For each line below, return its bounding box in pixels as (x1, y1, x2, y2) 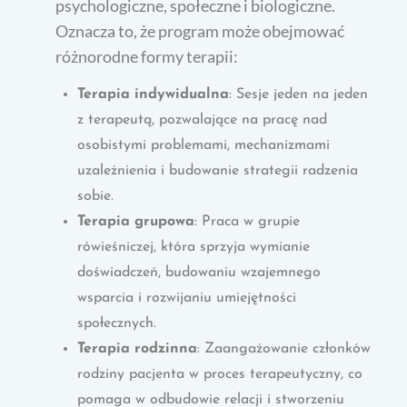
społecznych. (77, 315, 157, 331)
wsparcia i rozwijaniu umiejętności (77, 290, 297, 305)
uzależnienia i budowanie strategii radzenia (77, 163, 359, 178)
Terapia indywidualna (77, 86, 230, 102)
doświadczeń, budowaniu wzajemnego (77, 264, 322, 280)
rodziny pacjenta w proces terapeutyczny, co (77, 366, 363, 382)
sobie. (77, 188, 114, 203)
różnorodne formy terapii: (55, 45, 239, 66)
